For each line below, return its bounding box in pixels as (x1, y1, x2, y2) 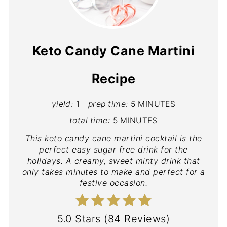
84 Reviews (107, 213, 166, 225)
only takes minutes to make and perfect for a (22, 167, 205, 177)
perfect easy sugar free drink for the (39, 144, 188, 155)
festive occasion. (79, 178, 148, 188)
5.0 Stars (57, 213, 101, 225)
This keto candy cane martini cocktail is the (25, 133, 202, 144)
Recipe (91, 71, 136, 87)
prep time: (88, 99, 128, 109)
